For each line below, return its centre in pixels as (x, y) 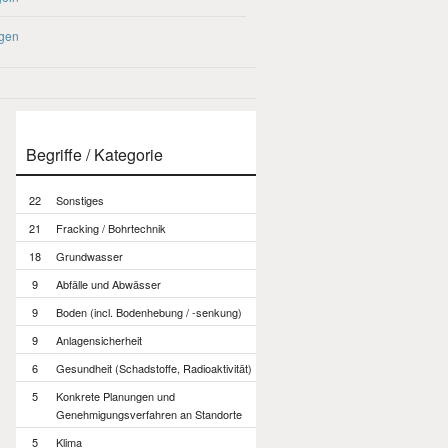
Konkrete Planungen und (115, 396)
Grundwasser (89, 256)
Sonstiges (80, 200)
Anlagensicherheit (99, 340)
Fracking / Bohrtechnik (111, 228)
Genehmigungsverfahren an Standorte (149, 414)
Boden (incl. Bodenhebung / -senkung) (149, 312)
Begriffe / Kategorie (94, 154)
